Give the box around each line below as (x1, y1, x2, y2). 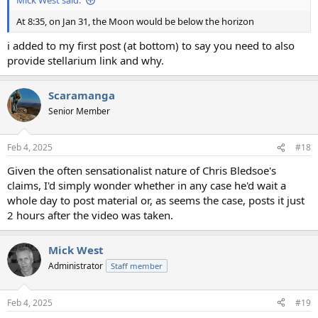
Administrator (48, 260, 103, 273)
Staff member (111, 261, 163, 272)
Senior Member (48, 104, 110, 117)
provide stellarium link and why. (7, 53, 164, 67)
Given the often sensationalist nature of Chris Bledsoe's (7, 163, 276, 178)
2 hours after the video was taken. (7, 208, 173, 223)
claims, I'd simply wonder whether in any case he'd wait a (7, 178, 286, 193)
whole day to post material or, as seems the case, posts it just (7, 193, 305, 208)
